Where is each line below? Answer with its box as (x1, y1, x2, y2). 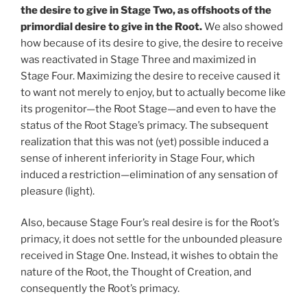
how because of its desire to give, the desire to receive (21, 36, 283, 49)
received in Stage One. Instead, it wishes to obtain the (21, 249, 278, 262)
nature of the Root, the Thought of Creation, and (21, 266, 251, 278)
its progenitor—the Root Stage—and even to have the (21, 102, 276, 115)
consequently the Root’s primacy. (21, 282, 180, 295)
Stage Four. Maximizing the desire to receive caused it (21, 69, 280, 82)
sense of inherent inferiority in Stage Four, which (21, 151, 255, 164)
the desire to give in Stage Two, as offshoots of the (21, 3, 271, 16)
